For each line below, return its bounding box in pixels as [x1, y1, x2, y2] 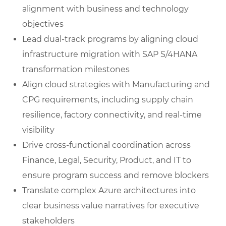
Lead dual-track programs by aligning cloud [22, 34, 198, 44]
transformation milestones [22, 65, 130, 75]
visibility [22, 125, 54, 135]
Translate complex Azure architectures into [22, 186, 196, 196]
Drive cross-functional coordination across [22, 140, 191, 150]
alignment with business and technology [22, 4, 189, 14]
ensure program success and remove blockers [22, 171, 209, 181]
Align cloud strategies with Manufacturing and [22, 80, 210, 90]
